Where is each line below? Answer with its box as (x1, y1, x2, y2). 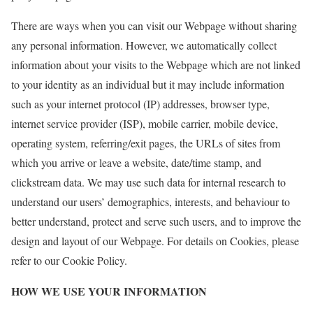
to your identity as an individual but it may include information (11, 76, 284, 92)
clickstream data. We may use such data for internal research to (11, 174, 286, 189)
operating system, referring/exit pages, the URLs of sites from (11, 135, 280, 150)
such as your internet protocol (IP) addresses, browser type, (11, 96, 270, 111)
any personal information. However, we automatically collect (11, 37, 277, 52)
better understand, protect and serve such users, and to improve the (11, 213, 301, 228)
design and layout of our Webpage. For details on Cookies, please (11, 233, 299, 248)
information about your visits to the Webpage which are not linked (11, 57, 300, 72)
